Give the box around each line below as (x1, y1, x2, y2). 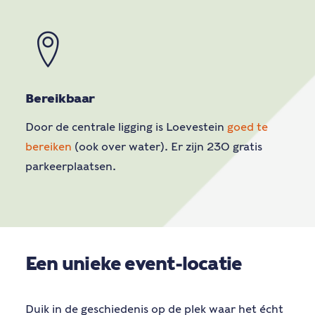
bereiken (25, 140, 72, 153)
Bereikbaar (25, 91, 95, 105)
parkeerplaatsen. (25, 160, 116, 173)
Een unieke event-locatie (25, 252, 243, 274)
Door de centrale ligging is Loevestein (25, 120, 227, 134)
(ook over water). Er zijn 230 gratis (72, 140, 262, 153)
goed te (227, 120, 268, 134)
